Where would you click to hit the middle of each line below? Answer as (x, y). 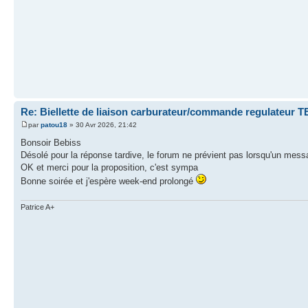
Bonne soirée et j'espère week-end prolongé (108, 181)
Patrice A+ (37, 207)
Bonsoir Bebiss (51, 143)
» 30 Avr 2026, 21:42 (102, 125)
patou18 (54, 125)
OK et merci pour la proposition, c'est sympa (109, 167)
